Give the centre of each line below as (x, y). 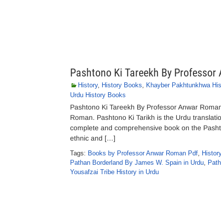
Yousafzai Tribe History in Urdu (114, 172)
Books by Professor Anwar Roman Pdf (143, 153)
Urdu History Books (98, 95)
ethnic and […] (93, 138)
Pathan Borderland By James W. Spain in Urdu (137, 163)
